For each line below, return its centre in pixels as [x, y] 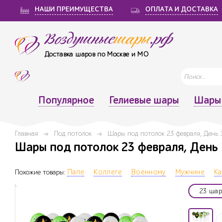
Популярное [66, 100]
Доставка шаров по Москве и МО [97, 54]
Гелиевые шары [144, 100]
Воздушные [79, 40]
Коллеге [108, 172]
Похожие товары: [41, 172]
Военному [148, 172]
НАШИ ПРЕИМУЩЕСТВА [74, 9]
